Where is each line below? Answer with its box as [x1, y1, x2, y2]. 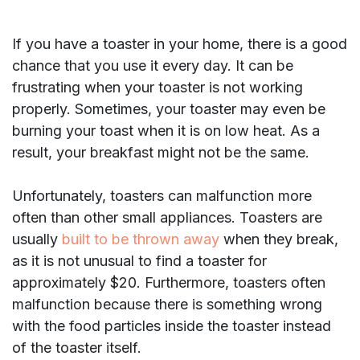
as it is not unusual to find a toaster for [12, 252, 267, 270]
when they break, [219, 231, 338, 248]
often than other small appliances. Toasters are [12, 209, 322, 227]
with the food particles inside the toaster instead [12, 317, 331, 335]
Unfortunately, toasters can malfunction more [12, 187, 312, 205]
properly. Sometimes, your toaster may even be [12, 100, 325, 118]
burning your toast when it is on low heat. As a [12, 122, 320, 140]
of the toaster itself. [12, 339, 145, 357]
